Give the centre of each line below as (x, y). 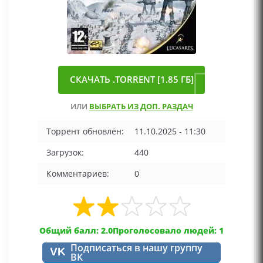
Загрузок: (65, 152)
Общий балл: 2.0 (76, 230)
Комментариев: (78, 173)
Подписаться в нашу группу (136, 248)
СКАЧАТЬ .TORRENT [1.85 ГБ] (131, 80)
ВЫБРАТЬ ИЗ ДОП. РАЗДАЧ (141, 106)
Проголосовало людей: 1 (168, 230)
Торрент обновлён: (85, 131)
